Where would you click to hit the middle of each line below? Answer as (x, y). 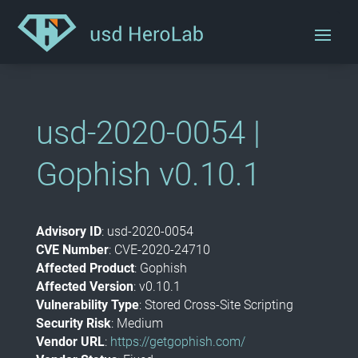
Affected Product (85, 268)
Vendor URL (70, 342)
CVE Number (72, 250)
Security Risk (73, 323)
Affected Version (84, 286)
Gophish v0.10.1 (148, 175)
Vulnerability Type (87, 305)
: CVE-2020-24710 (159, 250)
